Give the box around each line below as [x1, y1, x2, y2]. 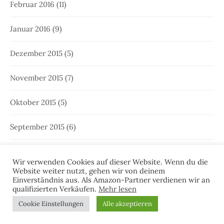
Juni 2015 [10, 195, 41, 205]
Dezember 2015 [10, 48, 62, 58]
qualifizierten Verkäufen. [12, 184, 98, 193]
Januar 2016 [10, 24, 50, 34]
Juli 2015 [10, 171, 38, 181]
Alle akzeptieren [102, 199, 152, 208]
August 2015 [10, 146, 51, 156]
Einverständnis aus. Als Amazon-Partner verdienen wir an [12, 175, 210, 184]
